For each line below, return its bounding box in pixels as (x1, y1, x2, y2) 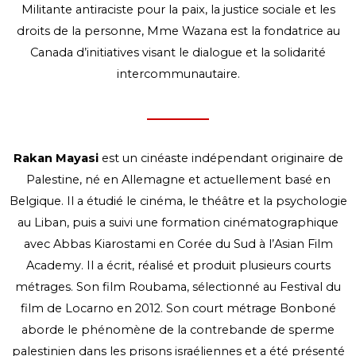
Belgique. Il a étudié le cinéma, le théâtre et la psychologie (9, 193, 347, 208)
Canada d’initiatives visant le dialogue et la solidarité (30, 44, 326, 60)
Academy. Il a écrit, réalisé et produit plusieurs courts (25, 257, 331, 273)
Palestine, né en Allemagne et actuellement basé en (25, 172, 331, 187)
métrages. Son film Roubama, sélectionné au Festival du (15, 279, 341, 294)
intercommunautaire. (116, 66, 240, 81)
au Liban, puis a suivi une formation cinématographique (17, 215, 339, 230)
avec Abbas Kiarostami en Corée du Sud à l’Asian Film (23, 236, 333, 251)
